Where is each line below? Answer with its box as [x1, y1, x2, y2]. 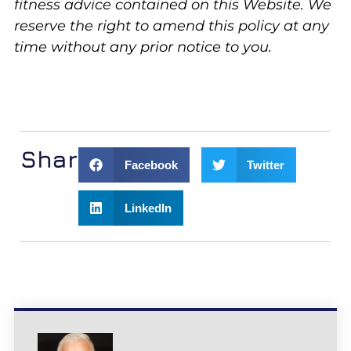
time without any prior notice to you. [13, 38, 276, 56]
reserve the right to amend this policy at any [13, 16, 329, 34]
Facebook [124, 157, 178, 172]
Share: [20, 145, 98, 174]
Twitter [247, 157, 285, 172]
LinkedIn [124, 201, 172, 215]
